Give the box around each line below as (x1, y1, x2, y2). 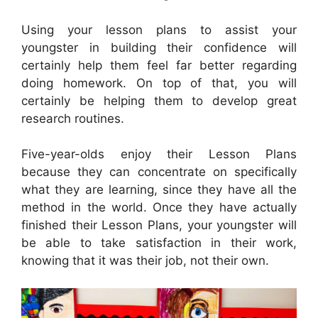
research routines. (21, 111, 124, 126)
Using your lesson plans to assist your (21, 22, 297, 37)
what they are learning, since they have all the (21, 182, 297, 197)
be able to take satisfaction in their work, (21, 236, 297, 251)
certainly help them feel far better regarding (21, 57, 297, 72)
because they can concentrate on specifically (21, 165, 297, 180)
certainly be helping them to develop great (21, 93, 297, 108)
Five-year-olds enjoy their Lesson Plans (21, 147, 297, 162)
